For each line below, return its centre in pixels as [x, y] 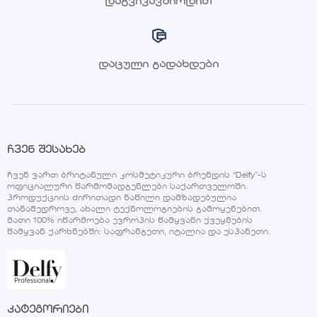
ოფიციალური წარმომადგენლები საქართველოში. [127, 188]
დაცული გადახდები [158, 64]
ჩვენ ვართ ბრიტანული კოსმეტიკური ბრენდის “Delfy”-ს [137, 176]
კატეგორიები [47, 310]
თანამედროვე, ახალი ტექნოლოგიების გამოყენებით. [134, 210]
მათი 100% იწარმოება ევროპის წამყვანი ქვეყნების [129, 221]
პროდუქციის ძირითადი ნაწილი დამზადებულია [121, 199]
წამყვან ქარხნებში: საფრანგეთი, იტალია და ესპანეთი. [138, 233]
